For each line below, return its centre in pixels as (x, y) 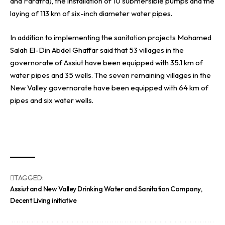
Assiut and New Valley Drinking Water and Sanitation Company (105, 189)
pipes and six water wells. (52, 100)
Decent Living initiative (43, 200)
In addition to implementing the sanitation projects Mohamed (111, 37)
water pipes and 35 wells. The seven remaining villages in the (110, 75)
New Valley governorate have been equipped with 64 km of (109, 87)
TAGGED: (29, 178)
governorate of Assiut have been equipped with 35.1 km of (106, 62)
